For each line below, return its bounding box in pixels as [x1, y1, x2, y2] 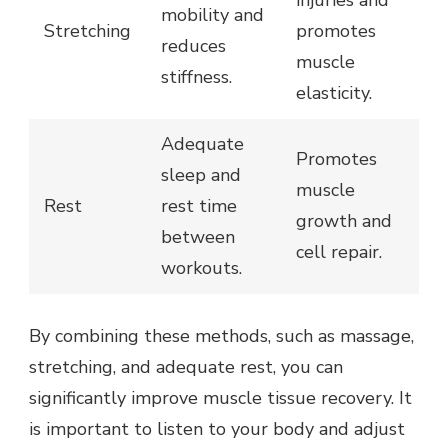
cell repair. [296, 240, 382, 265]
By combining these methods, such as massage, [29, 324, 414, 349]
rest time [161, 194, 237, 219]
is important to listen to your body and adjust [29, 417, 405, 442]
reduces [161, 34, 226, 59]
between [161, 225, 235, 250]
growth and [296, 209, 392, 234]
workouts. [161, 256, 242, 281]
